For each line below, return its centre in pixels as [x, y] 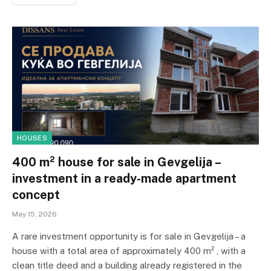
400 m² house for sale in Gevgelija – [116, 162]
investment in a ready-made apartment [124, 178]
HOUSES [32, 138]
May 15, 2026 [34, 214]
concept [36, 194]
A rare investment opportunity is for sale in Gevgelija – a [129, 236]
